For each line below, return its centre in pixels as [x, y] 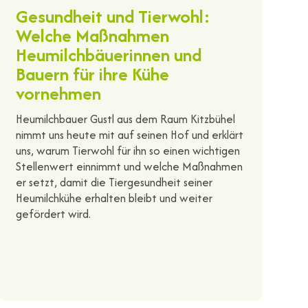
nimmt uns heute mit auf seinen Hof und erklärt [129, 134]
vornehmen [58, 93]
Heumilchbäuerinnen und [108, 54]
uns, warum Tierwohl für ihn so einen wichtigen [128, 150]
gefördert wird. [53, 213]
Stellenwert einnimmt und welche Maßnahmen [129, 166]
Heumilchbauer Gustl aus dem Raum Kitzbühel [125, 119]
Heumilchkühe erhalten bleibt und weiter [114, 198]
